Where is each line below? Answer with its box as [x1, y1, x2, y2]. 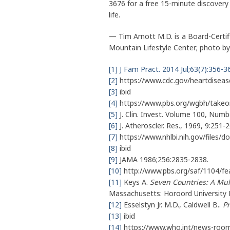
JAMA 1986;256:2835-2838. [118, 155, 208, 165]
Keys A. [122, 177, 150, 187]
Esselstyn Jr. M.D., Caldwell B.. [122, 200, 223, 210]
